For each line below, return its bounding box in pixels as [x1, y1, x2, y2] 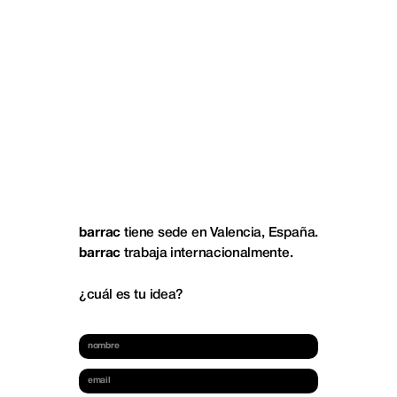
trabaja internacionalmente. [120, 248, 293, 261]
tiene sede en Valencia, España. [120, 228, 318, 240]
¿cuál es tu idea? [78, 289, 183, 302]
